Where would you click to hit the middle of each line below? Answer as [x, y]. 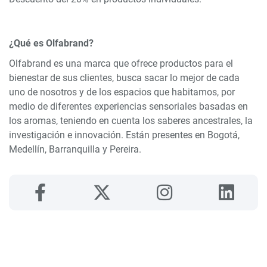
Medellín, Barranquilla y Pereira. [75, 150]
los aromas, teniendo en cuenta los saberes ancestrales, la [131, 121]
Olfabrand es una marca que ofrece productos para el [121, 64]
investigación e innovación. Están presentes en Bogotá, [124, 135]
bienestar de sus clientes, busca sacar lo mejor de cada [124, 78]
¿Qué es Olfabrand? [51, 44]
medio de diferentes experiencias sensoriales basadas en [128, 107]
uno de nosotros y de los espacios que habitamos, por [122, 92]
